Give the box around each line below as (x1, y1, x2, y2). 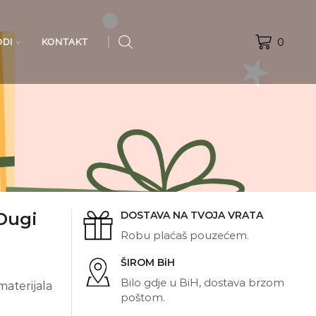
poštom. (121, 291, 165, 304)
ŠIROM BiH (121, 256, 175, 269)
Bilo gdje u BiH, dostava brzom (121, 276, 284, 289)
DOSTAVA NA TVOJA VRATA (121, 209, 263, 221)
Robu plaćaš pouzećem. (121, 229, 249, 242)
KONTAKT (42, 36, 89, 47)
